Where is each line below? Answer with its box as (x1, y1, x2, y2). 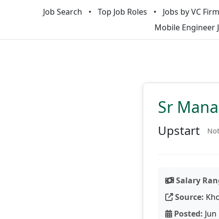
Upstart (158, 122, 200, 138)
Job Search (43, 6, 82, 17)
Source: (173, 192, 204, 202)
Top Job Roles (97, 6, 147, 17)
